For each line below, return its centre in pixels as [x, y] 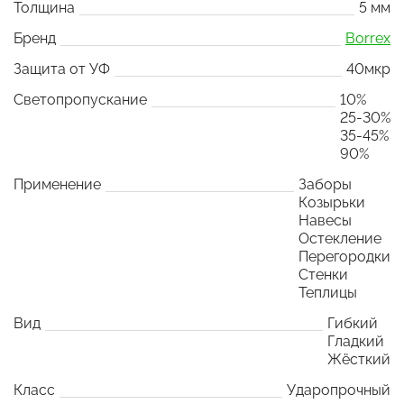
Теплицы [328, 292]
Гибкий [353, 323]
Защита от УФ [62, 69]
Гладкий [356, 341]
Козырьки [332, 202]
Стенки [323, 274]
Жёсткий [359, 359]
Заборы [325, 184]
